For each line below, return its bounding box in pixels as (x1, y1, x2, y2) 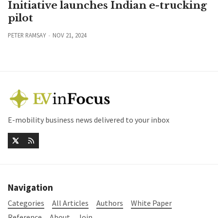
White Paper (131, 198, 172, 208)
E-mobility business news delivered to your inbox (8, 115, 169, 125)
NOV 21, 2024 (52, 31, 87, 39)
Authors (96, 198, 123, 208)
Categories (8, 198, 44, 208)
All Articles (52, 198, 89, 208)
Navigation (8, 182, 53, 194)
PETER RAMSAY (8, 31, 46, 39)
